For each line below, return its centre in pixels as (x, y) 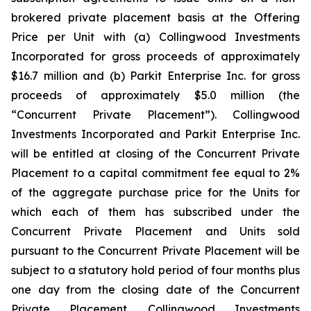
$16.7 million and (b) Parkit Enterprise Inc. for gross (155, 76)
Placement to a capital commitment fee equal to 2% (155, 173)
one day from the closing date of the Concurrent (155, 289)
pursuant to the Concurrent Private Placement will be (155, 251)
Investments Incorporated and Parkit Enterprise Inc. (155, 134)
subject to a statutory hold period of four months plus (155, 270)
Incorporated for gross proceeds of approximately (155, 56)
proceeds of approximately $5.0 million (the (155, 95)
